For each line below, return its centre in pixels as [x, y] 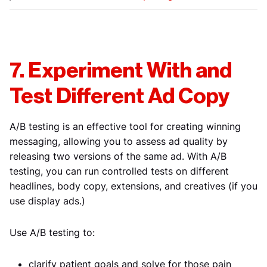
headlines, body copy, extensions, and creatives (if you [133, 186]
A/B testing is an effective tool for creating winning [125, 127]
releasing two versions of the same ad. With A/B [118, 156]
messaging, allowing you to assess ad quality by [119, 142]
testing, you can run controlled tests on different [119, 171]
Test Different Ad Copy [119, 97]
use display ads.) [47, 201]
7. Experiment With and [121, 71]
